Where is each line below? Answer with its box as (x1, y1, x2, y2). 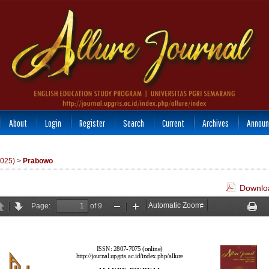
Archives (202, 117, 229, 129)
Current (162, 117, 184, 129)
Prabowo (23, 157, 53, 166)
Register (79, 117, 105, 129)
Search (122, 117, 144, 129)
